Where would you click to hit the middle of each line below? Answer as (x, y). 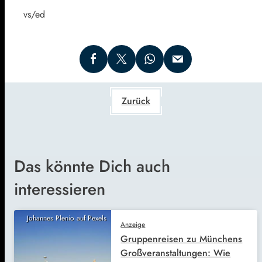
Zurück (136, 101)
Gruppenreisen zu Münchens (182, 239)
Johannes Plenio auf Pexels (67, 218)
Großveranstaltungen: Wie (176, 253)
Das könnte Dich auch (92, 166)
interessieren (60, 189)
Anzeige (133, 224)
